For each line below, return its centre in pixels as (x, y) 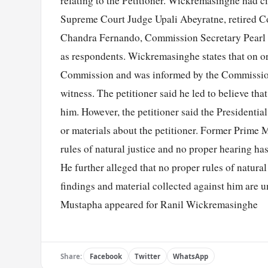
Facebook (106, 256)
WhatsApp (191, 256)
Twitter (148, 256)
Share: (71, 256)
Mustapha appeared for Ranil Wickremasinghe (159, 205)
